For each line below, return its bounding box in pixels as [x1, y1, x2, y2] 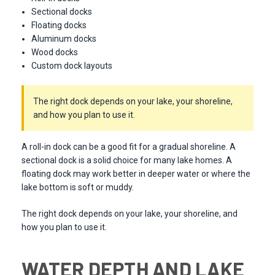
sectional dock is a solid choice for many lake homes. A [21, 155, 232, 166]
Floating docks [31, 20, 87, 31]
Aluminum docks [31, 34, 97, 44]
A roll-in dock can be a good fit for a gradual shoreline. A [21, 142, 236, 152]
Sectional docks [31, 7, 93, 17]
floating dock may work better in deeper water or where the [21, 169, 250, 179]
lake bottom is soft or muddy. [21, 182, 134, 193]
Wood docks [31, 47, 79, 58]
